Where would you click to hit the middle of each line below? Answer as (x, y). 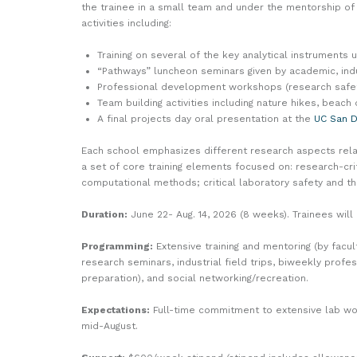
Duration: (104, 214)
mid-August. (110, 326)
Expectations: (116, 310)
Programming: (117, 246)
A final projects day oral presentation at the (206, 118)
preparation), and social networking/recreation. (195, 278)
